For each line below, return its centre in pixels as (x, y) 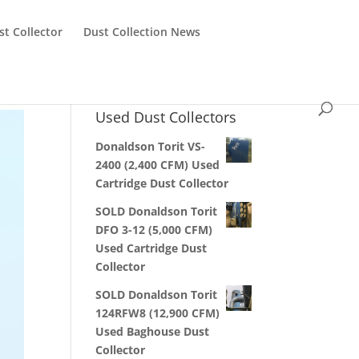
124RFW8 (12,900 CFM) (158, 313)
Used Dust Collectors (166, 117)
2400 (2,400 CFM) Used (158, 165)
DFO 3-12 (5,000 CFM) (154, 230)
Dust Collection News (142, 32)
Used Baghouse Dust (153, 331)
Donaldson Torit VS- (151, 146)
